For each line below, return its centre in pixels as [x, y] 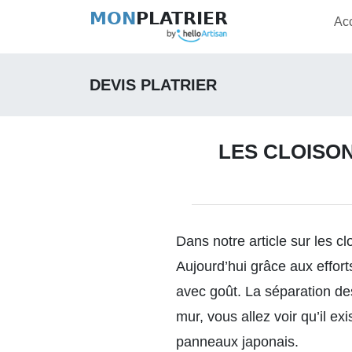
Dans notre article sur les [256, 241]
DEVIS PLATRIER [153, 85]
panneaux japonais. [237, 342]
